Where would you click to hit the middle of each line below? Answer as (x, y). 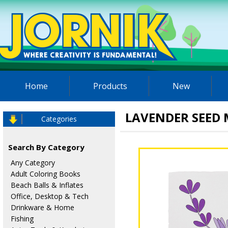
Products (110, 86)
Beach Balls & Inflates (47, 185)
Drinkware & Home (42, 207)
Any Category (33, 163)
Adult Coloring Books (45, 174)
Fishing (22, 219)
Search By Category (46, 147)
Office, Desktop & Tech (49, 196)
